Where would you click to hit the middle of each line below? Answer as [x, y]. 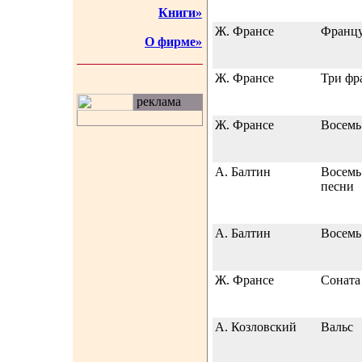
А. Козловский [256, 327]
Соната [341, 280]
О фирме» [173, 42]
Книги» [180, 13]
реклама [157, 101]
